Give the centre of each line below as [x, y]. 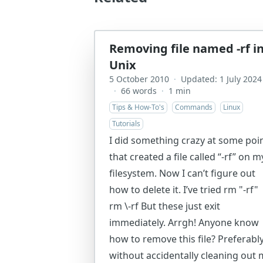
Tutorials [126, 124]
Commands [194, 107]
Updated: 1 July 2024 [221, 79]
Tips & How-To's [138, 107]
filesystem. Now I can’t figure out [182, 173]
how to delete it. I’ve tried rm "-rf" [184, 190]
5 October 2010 [139, 79]
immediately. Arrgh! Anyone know [184, 222]
